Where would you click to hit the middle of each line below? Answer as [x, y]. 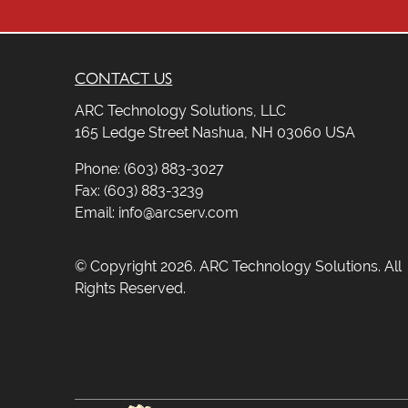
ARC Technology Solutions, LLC [181, 110]
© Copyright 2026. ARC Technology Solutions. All [239, 266]
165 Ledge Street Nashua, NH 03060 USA [215, 132]
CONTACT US [124, 77]
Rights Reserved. [131, 288]
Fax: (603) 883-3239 [139, 190]
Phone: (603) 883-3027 [150, 168]
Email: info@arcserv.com [157, 212]
